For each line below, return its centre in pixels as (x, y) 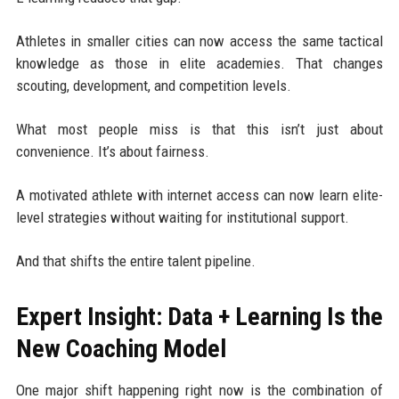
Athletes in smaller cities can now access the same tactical (199, 41)
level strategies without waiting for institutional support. (182, 217)
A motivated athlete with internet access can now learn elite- (199, 195)
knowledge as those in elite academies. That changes (199, 63)
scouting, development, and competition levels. (153, 85)
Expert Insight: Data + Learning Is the (199, 316)
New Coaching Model (121, 348)
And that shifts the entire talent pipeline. (135, 261)
